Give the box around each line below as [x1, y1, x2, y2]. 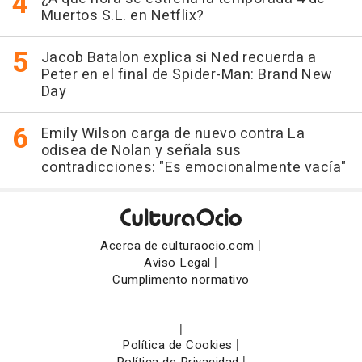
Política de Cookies [122, 335, 233, 354]
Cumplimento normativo [112, 270, 250, 288]
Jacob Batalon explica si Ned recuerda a [40, 46, 316, 69]
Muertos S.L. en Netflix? [40, 4, 204, 27]
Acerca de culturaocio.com [100, 236, 255, 255]
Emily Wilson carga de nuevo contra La [40, 122, 305, 145]
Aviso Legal [144, 253, 211, 271]
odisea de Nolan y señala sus [40, 139, 242, 162]
